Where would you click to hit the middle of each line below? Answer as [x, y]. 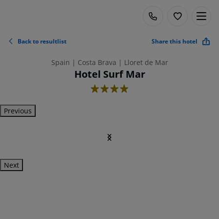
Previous [18, 111]
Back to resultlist [42, 41]
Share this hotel [175, 41]
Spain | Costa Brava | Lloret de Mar [109, 62]
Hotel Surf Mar [109, 74]
